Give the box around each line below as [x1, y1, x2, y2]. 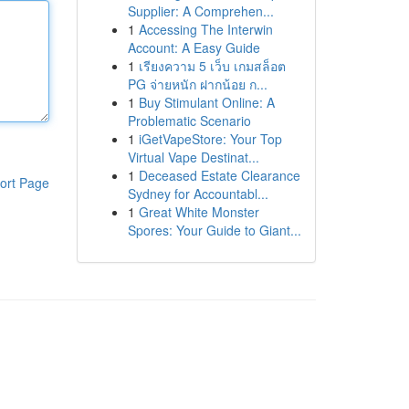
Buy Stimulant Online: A [138, 93, 275, 111]
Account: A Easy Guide [127, 38, 260, 57]
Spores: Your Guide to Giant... [127, 221, 301, 239]
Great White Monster [138, 203, 259, 221]
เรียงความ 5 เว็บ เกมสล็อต [138, 57, 286, 75]
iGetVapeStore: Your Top [138, 130, 282, 148]
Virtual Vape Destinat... [127, 148, 259, 166]
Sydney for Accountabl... [127, 184, 268, 203]
